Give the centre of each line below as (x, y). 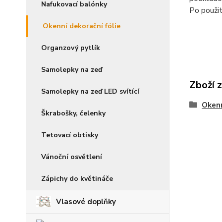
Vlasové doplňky (86, 201)
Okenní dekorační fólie (82, 26)
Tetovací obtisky (70, 135)
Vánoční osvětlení (72, 157)
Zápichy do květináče (77, 178)
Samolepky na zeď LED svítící (90, 91)
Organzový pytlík (71, 48)
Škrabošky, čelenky (73, 113)
